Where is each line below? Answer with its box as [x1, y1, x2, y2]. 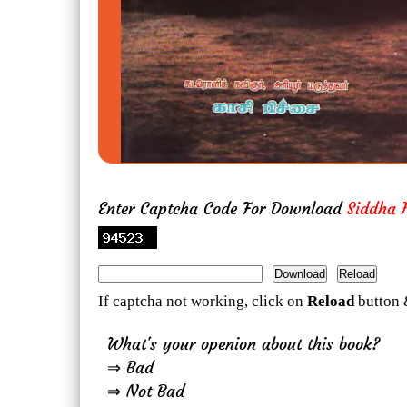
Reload [307, 293, 354, 311]
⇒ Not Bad [107, 381, 184, 402]
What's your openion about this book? [107, 333, 380, 355]
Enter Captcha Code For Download [98, 198, 347, 220]
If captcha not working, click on [98, 293, 307, 311]
